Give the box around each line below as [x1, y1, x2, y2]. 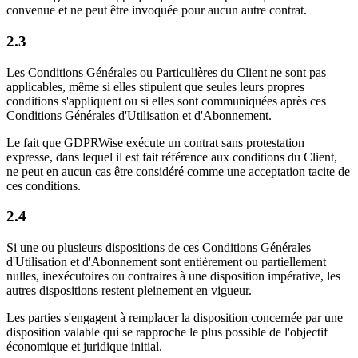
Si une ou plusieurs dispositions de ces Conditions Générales [6, 240, 311, 254]
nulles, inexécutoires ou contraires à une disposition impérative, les [6, 268, 340, 283]
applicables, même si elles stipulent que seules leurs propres [6, 79, 304, 93]
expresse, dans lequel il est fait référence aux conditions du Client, [6, 149, 337, 164]
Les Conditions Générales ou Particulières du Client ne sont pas [6, 65, 326, 79]
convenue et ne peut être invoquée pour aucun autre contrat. [6, 3, 307, 18]
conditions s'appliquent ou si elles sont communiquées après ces [6, 93, 326, 108]
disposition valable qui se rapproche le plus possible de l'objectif [6, 324, 328, 339]
